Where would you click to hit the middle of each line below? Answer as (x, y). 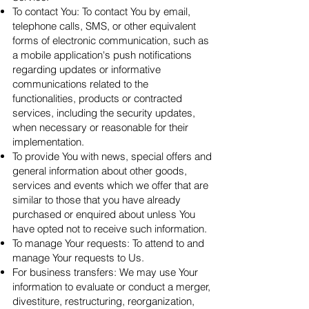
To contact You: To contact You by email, (101, 11)
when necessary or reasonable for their (100, 127)
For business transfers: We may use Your (105, 272)
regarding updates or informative (87, 69)
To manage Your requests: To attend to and (108, 243)
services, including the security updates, (104, 113)
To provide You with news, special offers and (112, 156)
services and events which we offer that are (110, 185)
